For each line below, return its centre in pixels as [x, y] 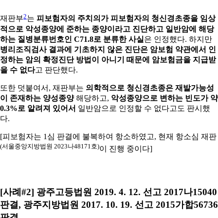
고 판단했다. [56, 70]
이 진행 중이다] [126, 148]
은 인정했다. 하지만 [178, 39]
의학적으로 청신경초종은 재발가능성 [150, 88]
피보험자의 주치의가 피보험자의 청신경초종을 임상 [126, 18]
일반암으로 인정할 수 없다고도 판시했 [143, 108]
